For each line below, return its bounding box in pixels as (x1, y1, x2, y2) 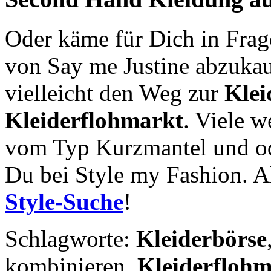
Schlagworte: (5, 226, 136, 252)
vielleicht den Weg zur (5, 80, 224, 106)
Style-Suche (5, 189, 123, 215)
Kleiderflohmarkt (5, 107, 183, 134)
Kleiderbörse (136, 226, 267, 252)
